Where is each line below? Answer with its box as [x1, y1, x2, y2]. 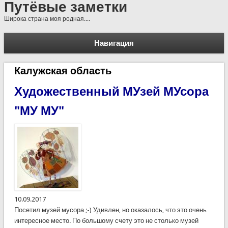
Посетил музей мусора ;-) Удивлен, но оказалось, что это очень [14, 206, 207, 214]
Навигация [94, 39, 134, 48]
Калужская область [14, 64, 111, 77]
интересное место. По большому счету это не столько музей [14, 216, 198, 224]
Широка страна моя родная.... [4, 15, 90, 22]
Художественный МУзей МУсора [14, 84, 209, 99]
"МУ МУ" [14, 103, 64, 118]
